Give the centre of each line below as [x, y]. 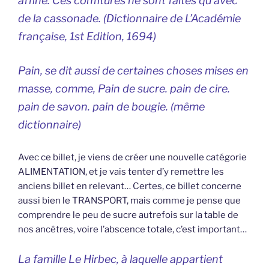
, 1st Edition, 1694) [110, 37]
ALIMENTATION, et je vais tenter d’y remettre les [121, 172]
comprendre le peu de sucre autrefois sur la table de [128, 215]
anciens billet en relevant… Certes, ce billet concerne [130, 186]
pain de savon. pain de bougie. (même [111, 107]
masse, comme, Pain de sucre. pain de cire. [124, 89]
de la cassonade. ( [62, 19]
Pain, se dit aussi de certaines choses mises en [133, 71]
